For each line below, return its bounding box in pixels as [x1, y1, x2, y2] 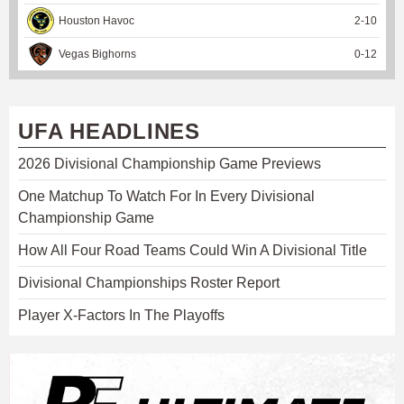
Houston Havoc [59, 14, 134, 28]
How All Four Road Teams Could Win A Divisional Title [18, 243, 367, 259]
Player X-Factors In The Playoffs [18, 308, 225, 324]
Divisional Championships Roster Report [18, 275, 280, 291]
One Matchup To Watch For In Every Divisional [18, 188, 315, 205]
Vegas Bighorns [59, 48, 136, 61]
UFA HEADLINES [18, 119, 200, 144]
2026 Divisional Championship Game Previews [18, 156, 321, 172]
